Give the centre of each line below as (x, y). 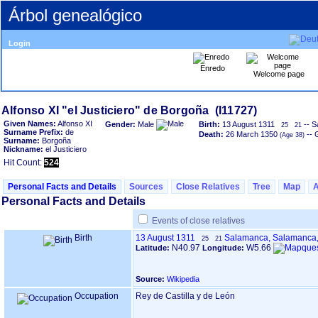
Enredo (213, 68)
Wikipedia (183, 279)
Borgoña (55, 141)
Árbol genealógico (75, 15)
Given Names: (30, 124)
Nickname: (23, 149)
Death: (211, 134)
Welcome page (279, 74)
